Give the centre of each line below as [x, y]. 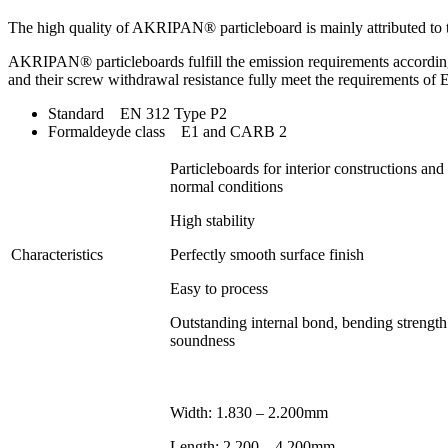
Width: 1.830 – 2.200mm [249, 412]
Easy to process [219, 288]
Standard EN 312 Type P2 [137, 113]
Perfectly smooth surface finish [267, 254]
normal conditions [226, 186]
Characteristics [57, 254]
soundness [202, 340]
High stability [212, 220]
